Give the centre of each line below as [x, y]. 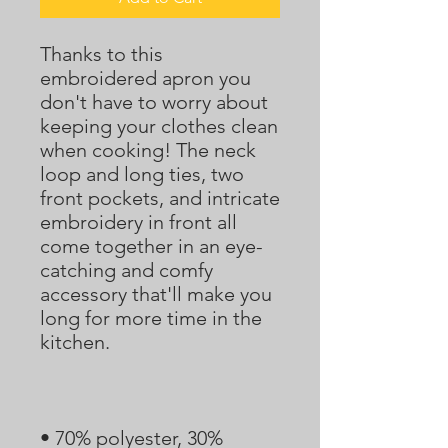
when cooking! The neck [148, 150]
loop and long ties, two [142, 174]
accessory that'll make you [156, 294]
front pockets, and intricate [160, 198]
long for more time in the [151, 318]
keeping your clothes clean [159, 126]
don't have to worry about [154, 102]
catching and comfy [126, 270]
